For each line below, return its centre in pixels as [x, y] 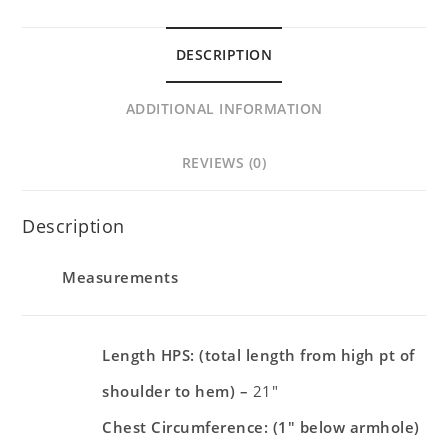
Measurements [120, 276]
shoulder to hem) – [177, 390]
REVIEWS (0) [224, 163]
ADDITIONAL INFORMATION [224, 109]
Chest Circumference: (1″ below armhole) [261, 426]
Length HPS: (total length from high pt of [258, 354]
